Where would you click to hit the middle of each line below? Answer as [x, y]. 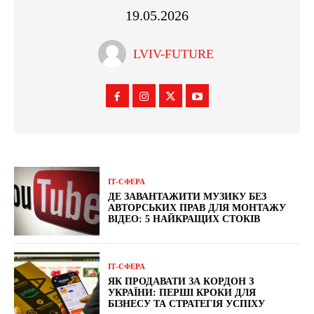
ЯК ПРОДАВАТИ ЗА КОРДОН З [181, 282]
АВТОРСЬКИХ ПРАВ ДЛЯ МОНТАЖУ [197, 207]
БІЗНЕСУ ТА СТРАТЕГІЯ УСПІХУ [187, 304]
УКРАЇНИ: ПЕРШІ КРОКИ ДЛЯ [182, 293]
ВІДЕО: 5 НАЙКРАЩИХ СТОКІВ [184, 219]
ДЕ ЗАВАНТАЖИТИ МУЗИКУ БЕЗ [187, 196]
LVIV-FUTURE [173, 54]
